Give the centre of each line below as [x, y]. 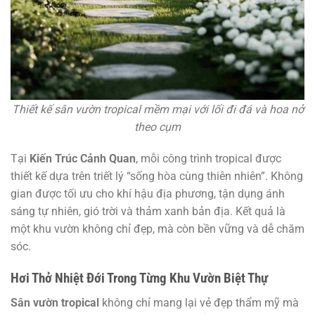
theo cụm [157, 127]
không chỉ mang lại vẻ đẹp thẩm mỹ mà [199, 302]
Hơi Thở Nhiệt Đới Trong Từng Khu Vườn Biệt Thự [139, 278]
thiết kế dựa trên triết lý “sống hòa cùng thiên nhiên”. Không [157, 176]
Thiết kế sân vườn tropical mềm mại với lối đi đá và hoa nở [157, 109]
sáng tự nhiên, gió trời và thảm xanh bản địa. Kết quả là [148, 212]
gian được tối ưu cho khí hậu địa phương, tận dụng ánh [148, 194]
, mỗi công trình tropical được [208, 159]
